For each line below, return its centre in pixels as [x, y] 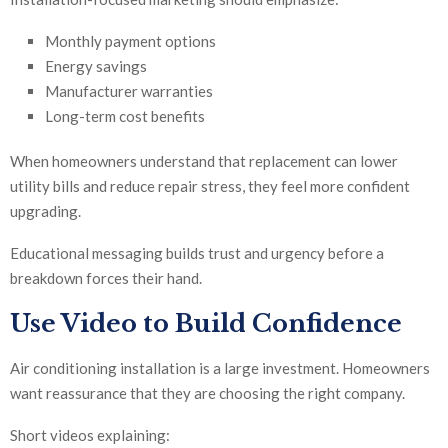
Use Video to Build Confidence [206, 324]
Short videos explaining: [90, 435]
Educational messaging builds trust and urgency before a [197, 253]
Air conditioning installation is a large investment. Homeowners [220, 368]
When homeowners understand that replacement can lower [204, 161]
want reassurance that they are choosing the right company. [207, 393]
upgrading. [45, 211]
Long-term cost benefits [125, 116]
